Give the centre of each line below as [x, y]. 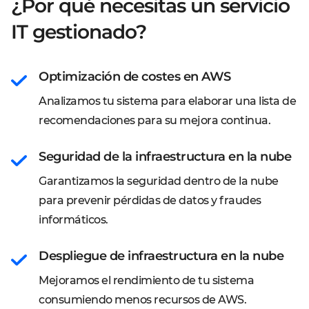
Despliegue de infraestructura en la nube [161, 256]
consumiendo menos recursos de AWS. [142, 300]
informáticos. [73, 220]
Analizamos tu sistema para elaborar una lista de [167, 101]
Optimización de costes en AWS [135, 77]
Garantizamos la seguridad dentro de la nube [159, 181]
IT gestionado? [79, 32]
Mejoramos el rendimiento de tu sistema [146, 280]
